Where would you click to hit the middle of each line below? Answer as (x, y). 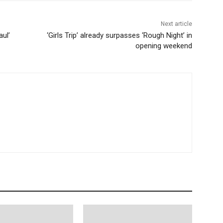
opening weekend (164, 46)
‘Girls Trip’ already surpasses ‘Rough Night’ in (119, 36)
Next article (176, 24)
